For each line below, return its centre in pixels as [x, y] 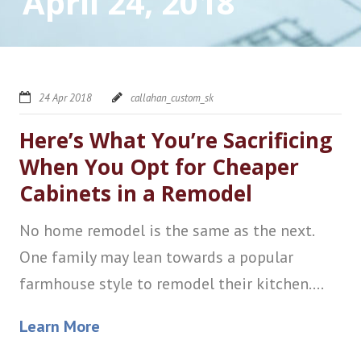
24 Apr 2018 [65, 98]
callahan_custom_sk [172, 98]
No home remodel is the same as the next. [166, 230]
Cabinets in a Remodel [135, 193]
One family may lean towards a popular [156, 257]
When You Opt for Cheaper [159, 166]
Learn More [59, 326]
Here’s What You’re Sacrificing [175, 140]
